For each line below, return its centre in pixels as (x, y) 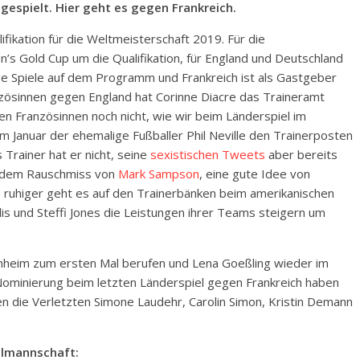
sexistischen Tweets (208, 154)
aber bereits (301, 154)
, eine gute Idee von (255, 174)
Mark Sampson (159, 174)
